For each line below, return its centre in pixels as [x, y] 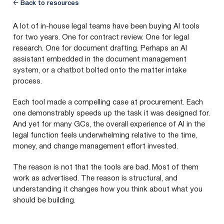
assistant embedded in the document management [100, 59]
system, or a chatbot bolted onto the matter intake [100, 70]
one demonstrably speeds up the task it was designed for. [111, 113]
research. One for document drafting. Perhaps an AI [100, 48]
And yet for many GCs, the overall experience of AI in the [109, 124]
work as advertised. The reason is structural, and [95, 178]
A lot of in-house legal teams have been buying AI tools [106, 26]
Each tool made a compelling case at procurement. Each [108, 102]
